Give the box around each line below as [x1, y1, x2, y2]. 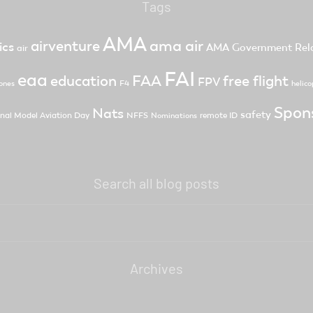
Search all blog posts [94, 174, 219, 191]
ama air [150, 36, 203, 55]
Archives [130, 259, 183, 277]
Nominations [151, 110, 197, 120]
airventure [31, 37, 100, 54]
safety [240, 108, 271, 121]
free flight [223, 71, 289, 90]
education [50, 72, 117, 89]
